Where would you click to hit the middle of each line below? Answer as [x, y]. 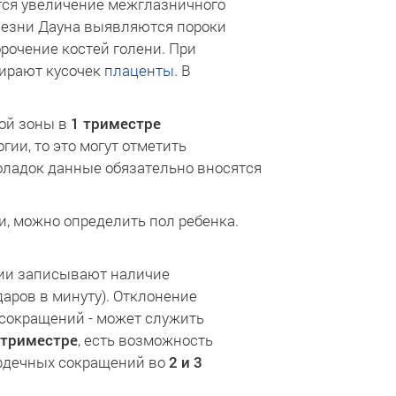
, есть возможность [145, 340]
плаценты [139, 70]
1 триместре [116, 123]
